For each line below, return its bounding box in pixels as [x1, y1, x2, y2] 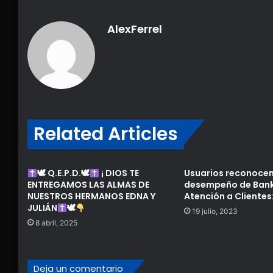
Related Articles [34, 121, 178, 147]
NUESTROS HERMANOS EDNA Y [27, 190, 155, 203]
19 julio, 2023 [191, 207, 238, 216]
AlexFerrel [107, 21, 162, 37]
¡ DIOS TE [99, 167, 139, 180]
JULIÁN [27, 202, 57, 214]
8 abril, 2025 [35, 218, 77, 228]
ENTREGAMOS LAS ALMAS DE [27, 179, 149, 191]
